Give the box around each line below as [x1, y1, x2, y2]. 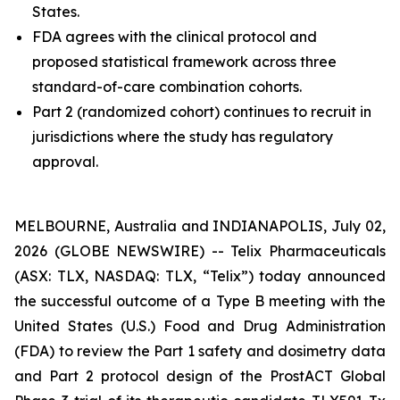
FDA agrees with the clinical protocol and [32, 28, 317, 46]
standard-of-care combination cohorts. [32, 78, 302, 96]
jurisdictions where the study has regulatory [32, 128, 333, 146]
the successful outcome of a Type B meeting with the [14, 292, 386, 310]
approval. [32, 153, 98, 171]
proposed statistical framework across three [32, 53, 337, 71]
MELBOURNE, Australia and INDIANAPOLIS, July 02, [14, 217, 386, 235]
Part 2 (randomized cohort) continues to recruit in [32, 103, 371, 121]
